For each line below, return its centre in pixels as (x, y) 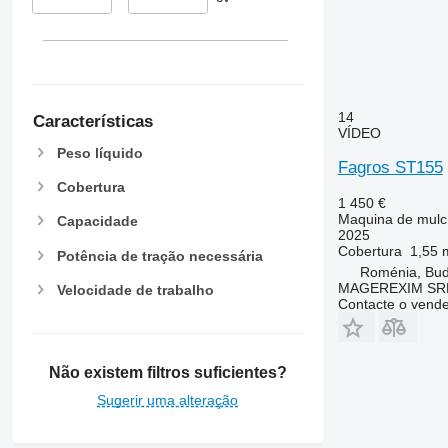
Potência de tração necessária (159, 255)
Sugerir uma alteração (168, 400)
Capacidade (97, 221)
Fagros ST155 (390, 167)
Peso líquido (99, 152)
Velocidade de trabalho (135, 289)
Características (92, 122)
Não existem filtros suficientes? (167, 373)
